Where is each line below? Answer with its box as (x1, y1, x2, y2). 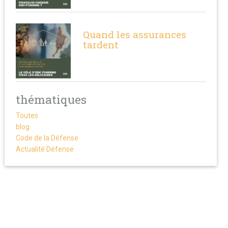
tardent (83, 38, 119, 51)
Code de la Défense (15, 134, 78, 142)
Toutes (15, 111, 38, 120)
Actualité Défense (15, 145, 74, 154)
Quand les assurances (83, 28, 187, 41)
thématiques (15, 92, 87, 107)
